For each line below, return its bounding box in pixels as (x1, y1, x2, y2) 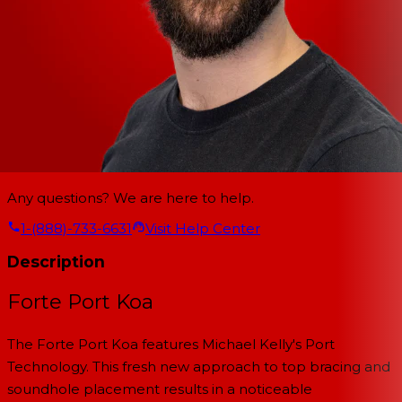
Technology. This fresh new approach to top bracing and (7, 357, 390, 375)
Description (7, 252, 105, 272)
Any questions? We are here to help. (7, 188, 254, 206)
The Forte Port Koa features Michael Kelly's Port (7, 335, 335, 353)
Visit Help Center (145, 219, 260, 237)
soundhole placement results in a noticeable (7, 380, 312, 398)
